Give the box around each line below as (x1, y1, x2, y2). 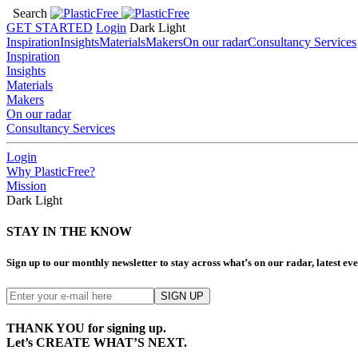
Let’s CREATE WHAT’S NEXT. (6, 335, 187, 349)
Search (13, 6, 47, 20)
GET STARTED (6, 21, 93, 34)
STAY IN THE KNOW (6, 225, 132, 239)
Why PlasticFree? (6, 165, 95, 178)
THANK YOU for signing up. (6, 320, 166, 335)
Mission (6, 179, 46, 193)
